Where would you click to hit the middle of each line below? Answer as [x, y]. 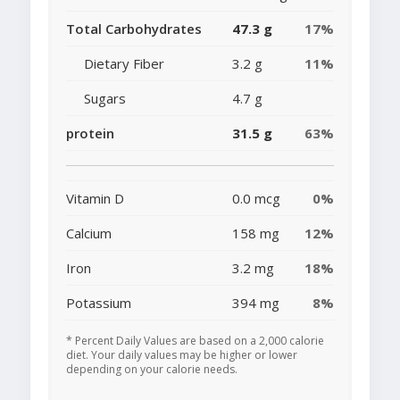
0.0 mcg [256, 199]
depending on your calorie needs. [152, 370]
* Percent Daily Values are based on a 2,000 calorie [195, 341]
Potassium [99, 303]
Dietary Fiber [124, 64]
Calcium [89, 233]
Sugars [105, 99]
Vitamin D [95, 199]
